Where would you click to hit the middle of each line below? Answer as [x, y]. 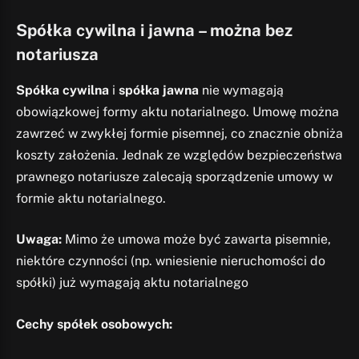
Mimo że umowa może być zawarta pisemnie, [196, 240]
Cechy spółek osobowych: [94, 324]
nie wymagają [241, 90]
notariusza [57, 55]
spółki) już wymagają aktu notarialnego [132, 283]
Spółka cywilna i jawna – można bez [154, 31]
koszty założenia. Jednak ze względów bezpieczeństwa [179, 155]
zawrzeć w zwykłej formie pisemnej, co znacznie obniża [179, 133]
